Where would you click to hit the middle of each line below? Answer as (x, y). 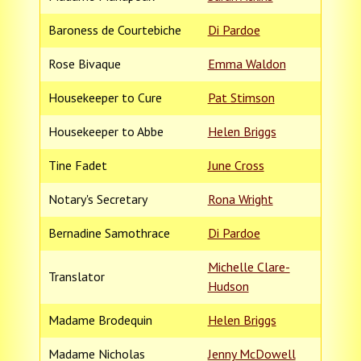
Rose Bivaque (84, 63)
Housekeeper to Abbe (106, 131)
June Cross (236, 165)
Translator (76, 276)
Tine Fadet (77, 165)
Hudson (228, 286)
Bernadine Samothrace (109, 232)
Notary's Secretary (98, 199)
